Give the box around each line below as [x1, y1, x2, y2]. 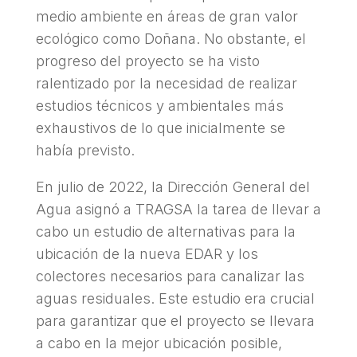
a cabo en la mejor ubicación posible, [35, 334, 282, 351]
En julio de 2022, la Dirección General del [35, 178, 310, 195]
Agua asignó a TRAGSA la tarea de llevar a [35, 200, 321, 218]
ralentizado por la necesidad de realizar [35, 74, 297, 92]
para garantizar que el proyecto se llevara [35, 312, 315, 329]
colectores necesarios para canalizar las [35, 267, 304, 284]
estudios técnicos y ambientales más [35, 96, 284, 114]
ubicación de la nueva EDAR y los [35, 245, 258, 262]
